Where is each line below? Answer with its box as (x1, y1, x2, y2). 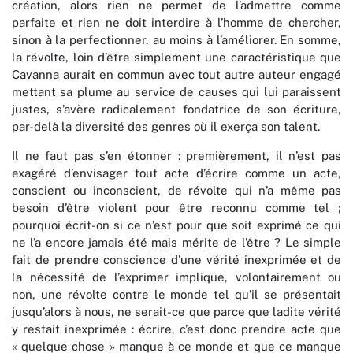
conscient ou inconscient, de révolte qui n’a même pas (12, 184, 341, 198)
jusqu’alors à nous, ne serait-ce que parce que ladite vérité (12, 305, 341, 319)
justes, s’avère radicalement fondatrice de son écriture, (12, 102, 341, 117)
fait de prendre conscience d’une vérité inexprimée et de (12, 253, 341, 267)
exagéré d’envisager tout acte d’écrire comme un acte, (12, 166, 341, 180)
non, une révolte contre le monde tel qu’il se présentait (12, 288, 341, 302)
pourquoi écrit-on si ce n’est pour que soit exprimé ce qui (12, 218, 341, 232)
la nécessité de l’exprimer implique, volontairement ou (12, 270, 341, 284)
